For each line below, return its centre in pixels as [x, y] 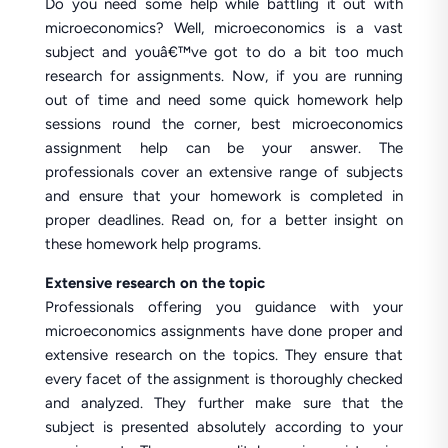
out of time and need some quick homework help [224, 100]
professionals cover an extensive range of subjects [224, 172]
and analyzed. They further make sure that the [224, 403]
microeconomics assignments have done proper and [224, 331]
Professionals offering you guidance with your [224, 307]
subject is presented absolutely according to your [224, 427]
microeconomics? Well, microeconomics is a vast [224, 28]
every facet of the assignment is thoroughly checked [224, 379]
